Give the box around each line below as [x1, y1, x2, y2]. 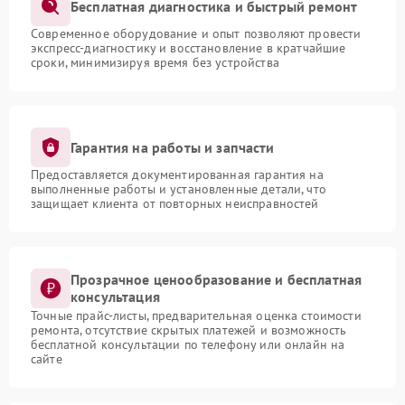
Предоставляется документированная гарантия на [31, 166, 324, 183]
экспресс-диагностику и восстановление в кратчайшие [31, 40, 346, 56]
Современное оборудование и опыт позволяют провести [31, 25, 362, 42]
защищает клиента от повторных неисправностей [31, 195, 319, 212]
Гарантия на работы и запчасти [71, 137, 275, 156]
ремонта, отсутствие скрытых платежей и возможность [31, 322, 347, 338]
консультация [71, 287, 160, 306]
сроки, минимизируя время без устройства [31, 54, 279, 71]
